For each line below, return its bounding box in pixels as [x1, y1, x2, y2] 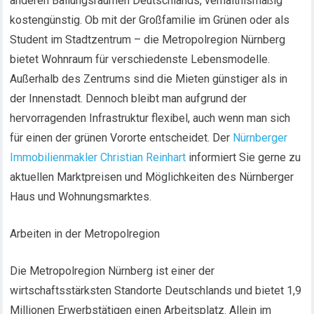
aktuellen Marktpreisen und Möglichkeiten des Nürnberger [10, 170, 294, 184]
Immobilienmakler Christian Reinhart [10, 151, 186, 164]
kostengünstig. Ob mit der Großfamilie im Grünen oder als [10, 13, 290, 27]
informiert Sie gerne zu [186, 151, 301, 164]
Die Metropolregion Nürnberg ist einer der [10, 264, 215, 278]
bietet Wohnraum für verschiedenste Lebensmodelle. [10, 53, 271, 66]
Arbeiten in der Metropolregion [10, 227, 161, 240]
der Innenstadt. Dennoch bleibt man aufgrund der [10, 92, 247, 105]
